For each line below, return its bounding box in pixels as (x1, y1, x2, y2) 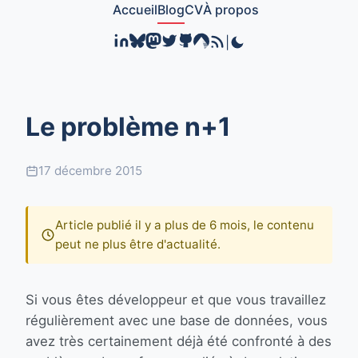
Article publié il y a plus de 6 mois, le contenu (55, 217, 314, 233)
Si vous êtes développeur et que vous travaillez (26, 292, 326, 308)
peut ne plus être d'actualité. (55, 237, 221, 252)
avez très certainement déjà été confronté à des (26, 333, 332, 349)
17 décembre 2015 (38, 163, 142, 178)
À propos (202, 2, 259, 18)
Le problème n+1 (26, 111, 231, 142)
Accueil (112, 2, 157, 18)
